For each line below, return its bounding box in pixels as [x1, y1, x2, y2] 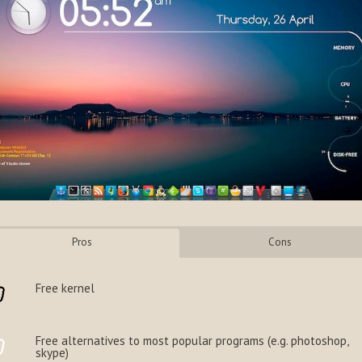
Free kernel [36, 280, 95, 296]
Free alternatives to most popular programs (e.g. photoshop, [36, 332, 348, 348]
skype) [36, 344, 69, 360]
